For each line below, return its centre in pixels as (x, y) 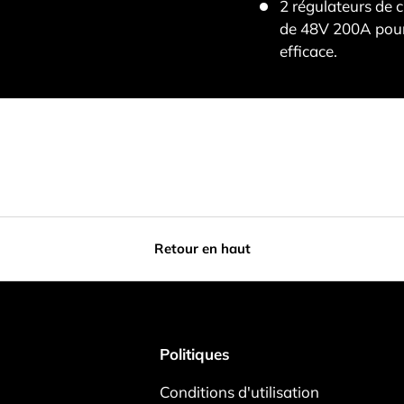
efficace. (308, 50)
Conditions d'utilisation (239, 391)
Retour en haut (202, 248)
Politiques (194, 353)
